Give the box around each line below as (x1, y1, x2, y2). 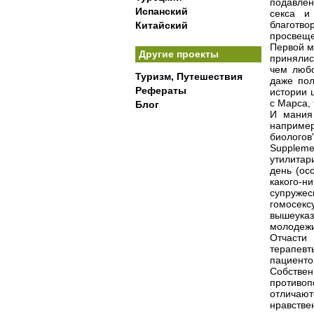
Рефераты (135, 85, 186, 96)
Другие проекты (139, 48, 219, 60)
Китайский (135, 20, 188, 31)
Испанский (135, 6, 188, 17)
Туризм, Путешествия (135, 71, 243, 82)
